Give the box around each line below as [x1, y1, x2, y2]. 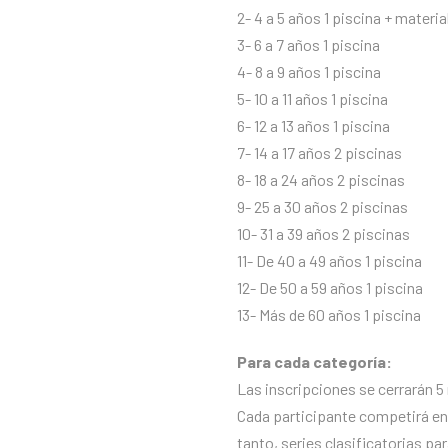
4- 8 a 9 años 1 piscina [237, 62, 381, 81]
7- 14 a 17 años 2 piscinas [237, 143, 402, 162]
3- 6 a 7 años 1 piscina [237, 35, 380, 54]
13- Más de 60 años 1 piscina [237, 305, 421, 324]
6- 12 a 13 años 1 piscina [237, 116, 390, 135]
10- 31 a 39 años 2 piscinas [237, 224, 410, 243]
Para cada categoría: [237, 352, 392, 371]
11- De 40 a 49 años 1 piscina [237, 251, 422, 270]
